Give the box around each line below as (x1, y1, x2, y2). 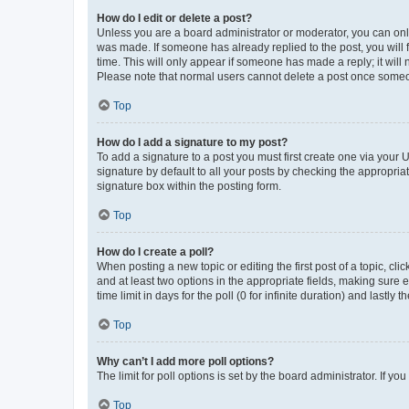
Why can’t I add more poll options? (97, 354, 274, 368)
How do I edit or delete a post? (97, 11, 252, 25)
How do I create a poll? (97, 245, 214, 258)
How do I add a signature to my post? (97, 135, 288, 149)
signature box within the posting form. (97, 179, 281, 193)
